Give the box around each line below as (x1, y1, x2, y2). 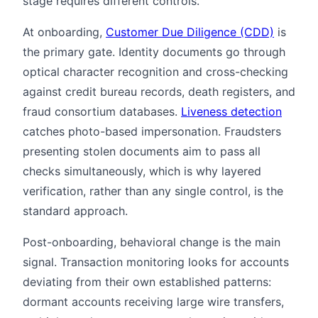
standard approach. (23, 203, 128, 218)
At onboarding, (23, 24, 106, 39)
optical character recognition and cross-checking (23, 64, 288, 79)
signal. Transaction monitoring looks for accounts (23, 254, 289, 269)
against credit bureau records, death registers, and (23, 84, 295, 99)
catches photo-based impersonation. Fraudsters (23, 124, 281, 138)
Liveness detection (181, 104, 282, 119)
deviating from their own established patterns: (23, 274, 271, 289)
